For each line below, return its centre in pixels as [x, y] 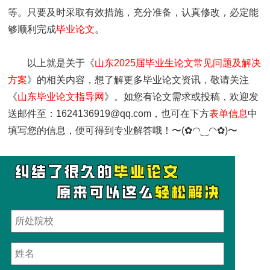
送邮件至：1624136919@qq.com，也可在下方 [109, 113]
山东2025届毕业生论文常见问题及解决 [178, 63]
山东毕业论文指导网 [61, 96]
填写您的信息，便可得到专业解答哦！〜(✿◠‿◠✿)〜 [123, 130]
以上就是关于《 [61, 63]
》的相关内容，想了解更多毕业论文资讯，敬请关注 [138, 80]
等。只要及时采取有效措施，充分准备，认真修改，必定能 [133, 12]
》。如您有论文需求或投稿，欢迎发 [182, 96]
